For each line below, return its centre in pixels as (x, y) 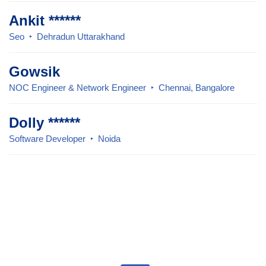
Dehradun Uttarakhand (81, 36)
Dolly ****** (45, 122)
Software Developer (47, 138)
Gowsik (34, 71)
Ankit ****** (45, 20)
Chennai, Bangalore (197, 87)
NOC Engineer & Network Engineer (77, 87)
